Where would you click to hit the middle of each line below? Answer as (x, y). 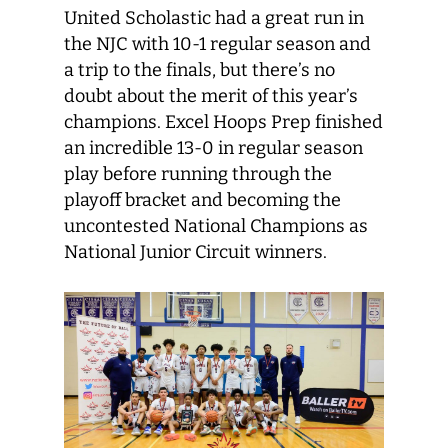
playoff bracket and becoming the (202, 200)
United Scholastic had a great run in (214, 18)
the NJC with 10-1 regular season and (217, 44)
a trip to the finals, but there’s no (199, 70)
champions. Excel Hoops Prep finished (223, 122)
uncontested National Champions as (216, 226)
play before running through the (198, 174)
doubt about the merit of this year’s (211, 96)
